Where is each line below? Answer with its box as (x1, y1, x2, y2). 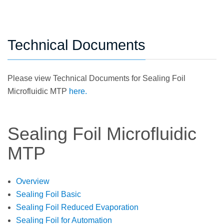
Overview (16, 176, 49, 185)
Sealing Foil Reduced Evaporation (16, 202, 138, 211)
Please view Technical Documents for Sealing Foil (7, 73, 185, 82)
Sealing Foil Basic (16, 189, 81, 198)
